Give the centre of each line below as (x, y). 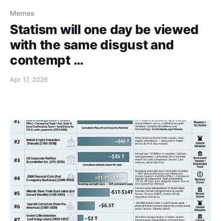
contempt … (47, 60)
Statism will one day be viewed (105, 29)
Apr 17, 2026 (29, 79)
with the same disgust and (92, 44)
